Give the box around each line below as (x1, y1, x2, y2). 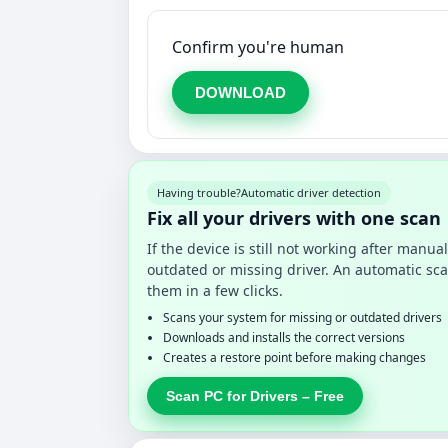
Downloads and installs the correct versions (163, 328, 405, 346)
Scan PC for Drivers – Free (166, 387, 344, 404)
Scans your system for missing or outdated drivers (163, 308, 442, 326)
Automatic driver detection (241, 184, 381, 200)
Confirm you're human (172, 35, 344, 58)
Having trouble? (157, 184, 241, 200)
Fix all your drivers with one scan (147, 205, 441, 230)
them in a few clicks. (147, 280, 283, 300)
